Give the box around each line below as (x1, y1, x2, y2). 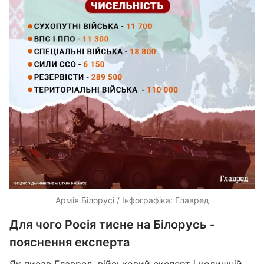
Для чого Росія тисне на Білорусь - (9, 217, 215, 232)
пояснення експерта (9, 235, 130, 249)
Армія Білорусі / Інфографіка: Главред (55, 195, 209, 205)
